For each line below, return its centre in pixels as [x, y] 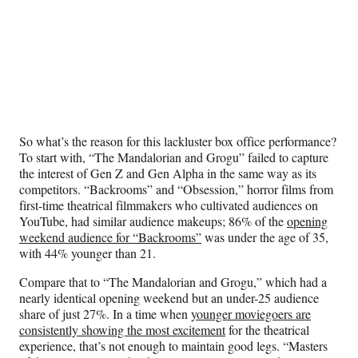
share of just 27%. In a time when [105, 314]
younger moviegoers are [251, 314]
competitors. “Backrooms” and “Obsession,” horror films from [176, 189]
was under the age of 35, [265, 237]
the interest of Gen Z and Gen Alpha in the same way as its [168, 173]
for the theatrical [267, 330]
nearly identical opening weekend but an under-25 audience [169, 298]
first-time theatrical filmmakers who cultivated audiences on [169, 205]
